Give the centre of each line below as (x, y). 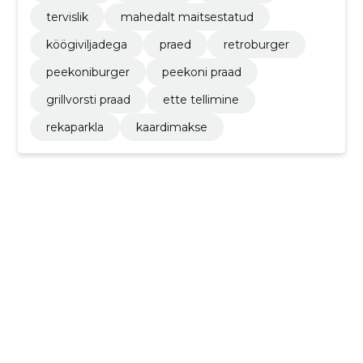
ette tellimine (201, 99)
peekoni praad (201, 72)
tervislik (67, 17)
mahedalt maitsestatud (187, 17)
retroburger (256, 44)
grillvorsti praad (88, 99)
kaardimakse (171, 127)
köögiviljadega (86, 44)
